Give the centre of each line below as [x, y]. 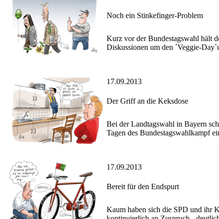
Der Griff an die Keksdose [147, 101]
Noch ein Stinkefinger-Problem [155, 16]
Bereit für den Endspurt [143, 187]
